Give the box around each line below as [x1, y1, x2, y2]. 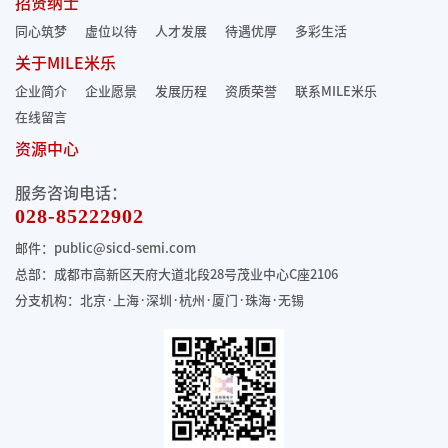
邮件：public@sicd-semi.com [15, 242, 196, 255]
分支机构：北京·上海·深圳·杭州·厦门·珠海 [15, 294, 271, 307]
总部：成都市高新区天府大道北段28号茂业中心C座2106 [15, 268, 338, 281]
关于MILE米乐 [15, 55, 116, 71]
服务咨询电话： [15, 185, 127, 201]
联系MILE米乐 [295, 85, 377, 98]
